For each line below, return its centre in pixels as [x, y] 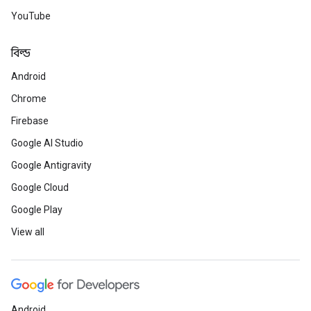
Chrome [29, 99]
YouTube [31, 16]
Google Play [37, 210]
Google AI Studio [47, 143]
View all [28, 232]
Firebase [30, 121]
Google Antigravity [51, 165]
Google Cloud [40, 187]
